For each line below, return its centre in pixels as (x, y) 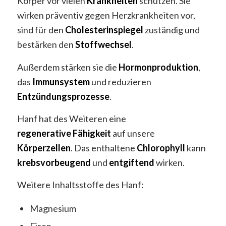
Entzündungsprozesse (63, 96)
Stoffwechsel (103, 45)
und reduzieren (120, 81)
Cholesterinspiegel (104, 30)
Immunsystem (61, 81)
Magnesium (53, 209)
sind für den (41, 30)
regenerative (44, 133)
